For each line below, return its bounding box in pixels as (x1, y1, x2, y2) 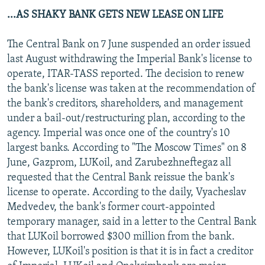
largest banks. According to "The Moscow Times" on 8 (7, 142, 247, 154)
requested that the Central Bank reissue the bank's (7, 172, 234, 183)
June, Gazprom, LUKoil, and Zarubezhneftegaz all (7, 157, 231, 169)
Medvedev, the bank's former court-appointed (7, 201, 215, 213)
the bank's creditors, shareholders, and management (7, 98, 243, 109)
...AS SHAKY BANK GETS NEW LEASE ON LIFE (7, 9, 223, 21)
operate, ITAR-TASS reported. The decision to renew (7, 68, 244, 80)
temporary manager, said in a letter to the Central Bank (7, 216, 257, 228)
